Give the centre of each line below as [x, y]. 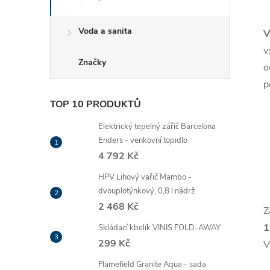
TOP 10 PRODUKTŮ [96, 104]
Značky [92, 62]
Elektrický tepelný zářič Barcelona [157, 127]
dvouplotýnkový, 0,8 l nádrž [147, 191]
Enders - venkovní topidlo [143, 140]
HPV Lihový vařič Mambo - [145, 177]
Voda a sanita [105, 31]
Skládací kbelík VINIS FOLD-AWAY [159, 228]
